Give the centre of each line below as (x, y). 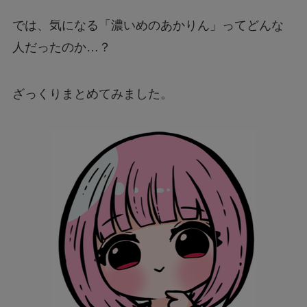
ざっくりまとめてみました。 (92, 94)
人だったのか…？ (61, 47)
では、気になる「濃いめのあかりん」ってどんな (148, 25)
